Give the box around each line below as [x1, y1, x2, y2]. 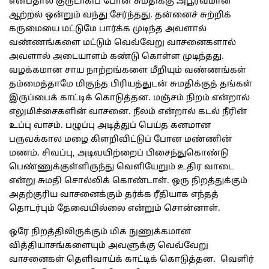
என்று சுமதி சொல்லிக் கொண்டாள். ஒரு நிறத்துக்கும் [9, 176, 247, 187]
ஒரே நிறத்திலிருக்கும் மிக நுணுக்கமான [9, 227, 191, 238]
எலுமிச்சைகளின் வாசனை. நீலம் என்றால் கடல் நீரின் [9, 107, 247, 118]
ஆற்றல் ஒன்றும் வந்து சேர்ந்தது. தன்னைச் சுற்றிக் [9, 10, 231, 21]
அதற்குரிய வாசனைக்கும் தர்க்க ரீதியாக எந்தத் [9, 190, 219, 201]
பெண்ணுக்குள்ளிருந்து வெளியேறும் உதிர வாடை [9, 162, 234, 173]
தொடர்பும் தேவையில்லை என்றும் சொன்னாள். [9, 204, 220, 214]
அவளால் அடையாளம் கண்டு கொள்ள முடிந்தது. [9, 52, 224, 62]
